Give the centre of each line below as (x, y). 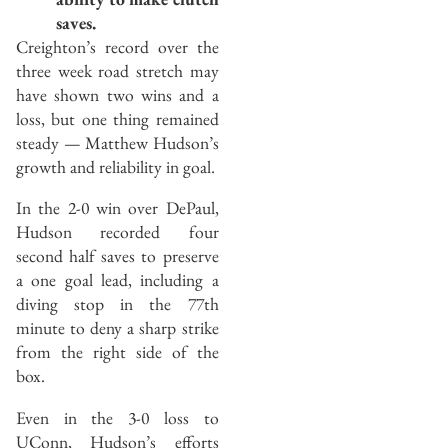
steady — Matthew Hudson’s (117, 142)
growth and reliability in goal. (115, 166)
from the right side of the (117, 352)
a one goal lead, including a (117, 280)
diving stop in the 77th (117, 304)
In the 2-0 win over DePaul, (117, 208)
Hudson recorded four (117, 232)
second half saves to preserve (117, 256)
